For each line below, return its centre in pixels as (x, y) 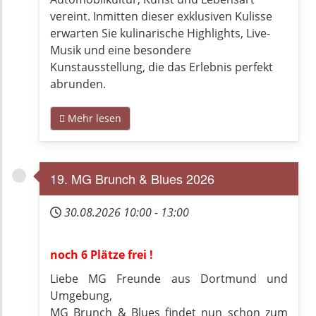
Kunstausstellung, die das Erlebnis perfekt (162, 67)
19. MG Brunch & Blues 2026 (132, 178)
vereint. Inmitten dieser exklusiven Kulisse (161, 16)
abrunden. (78, 84)
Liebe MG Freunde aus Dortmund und (169, 279)
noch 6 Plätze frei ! (102, 255)
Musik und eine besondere (121, 50)
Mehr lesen (93, 118)
